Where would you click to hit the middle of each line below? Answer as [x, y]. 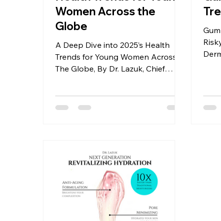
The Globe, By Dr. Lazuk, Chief [110, 68]
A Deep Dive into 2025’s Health [113, 45]
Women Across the [106, 11]
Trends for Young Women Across [116, 56]
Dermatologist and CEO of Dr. [110, 80]
